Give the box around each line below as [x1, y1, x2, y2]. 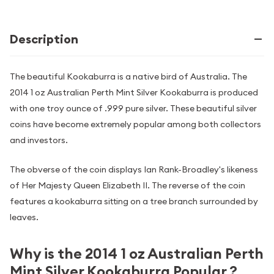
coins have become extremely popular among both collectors [10, 119, 261, 130]
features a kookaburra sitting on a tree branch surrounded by [10, 196, 258, 207]
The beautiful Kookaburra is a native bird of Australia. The [10, 71, 247, 82]
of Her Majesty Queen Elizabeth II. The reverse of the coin [10, 180, 245, 191]
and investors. [10, 135, 68, 146]
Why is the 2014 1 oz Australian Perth [10, 244, 264, 264]
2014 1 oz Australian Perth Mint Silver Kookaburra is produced [10, 87, 258, 98]
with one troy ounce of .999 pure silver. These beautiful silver [10, 103, 257, 114]
